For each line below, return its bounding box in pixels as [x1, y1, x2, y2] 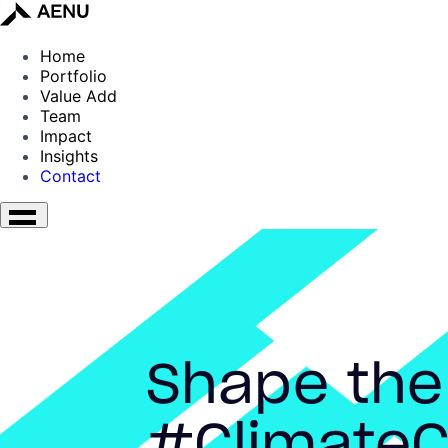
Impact [40, 126, 92, 146]
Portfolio [40, 66, 107, 86]
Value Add [40, 86, 117, 106]
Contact [40, 166, 101, 186]
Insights [40, 146, 98, 166]
